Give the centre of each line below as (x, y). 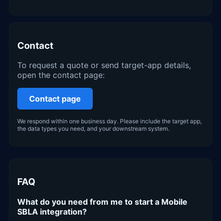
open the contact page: (61, 75)
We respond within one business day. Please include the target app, (110, 121)
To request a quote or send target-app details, (104, 65)
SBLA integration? (52, 211)
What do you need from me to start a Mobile (102, 202)
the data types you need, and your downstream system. (93, 129)
